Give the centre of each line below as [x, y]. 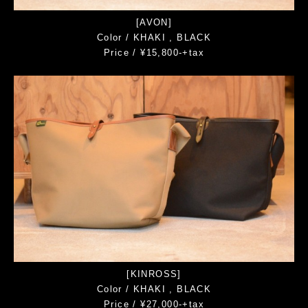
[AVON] [154, 23]
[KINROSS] [154, 274]
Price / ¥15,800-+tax [154, 53]
